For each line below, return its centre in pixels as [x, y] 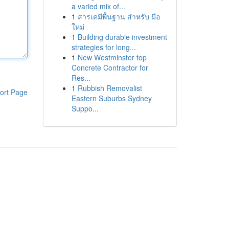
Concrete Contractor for [110, 67]
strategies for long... [104, 47]
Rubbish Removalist [110, 88]
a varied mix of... [98, 6]
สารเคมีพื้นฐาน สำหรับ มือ [119, 16]
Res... [81, 78]
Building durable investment [122, 37]
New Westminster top [112, 57]
